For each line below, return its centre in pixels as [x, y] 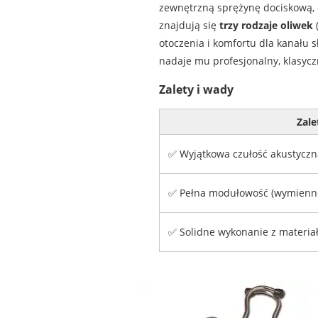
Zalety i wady [196, 89]
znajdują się [189, 26]
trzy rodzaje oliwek [266, 26]
